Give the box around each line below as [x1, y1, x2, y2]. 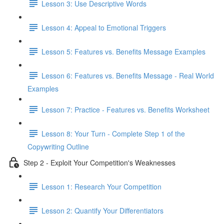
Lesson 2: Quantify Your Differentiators [41, 205, 163, 215]
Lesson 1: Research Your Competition [41, 181, 161, 191]
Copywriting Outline [27, 141, 89, 151]
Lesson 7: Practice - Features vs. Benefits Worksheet [41, 104, 209, 114]
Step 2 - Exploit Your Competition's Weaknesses [23, 157, 175, 167]
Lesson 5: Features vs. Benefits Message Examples [41, 46, 205, 56]
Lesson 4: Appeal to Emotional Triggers [41, 22, 166, 32]
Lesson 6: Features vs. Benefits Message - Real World [41, 70, 214, 80]
